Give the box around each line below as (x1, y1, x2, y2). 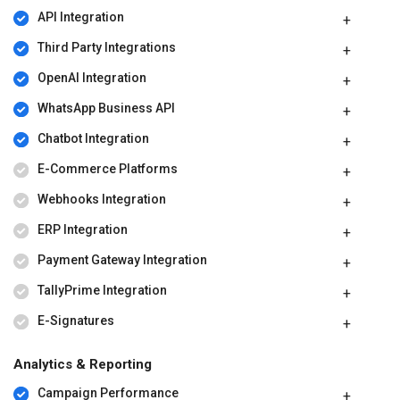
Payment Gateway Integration (37, 253, 207, 268)
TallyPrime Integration (37, 283, 167, 298)
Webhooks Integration (37, 192, 166, 207)
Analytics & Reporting (13, 356, 152, 373)
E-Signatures (37, 313, 114, 329)
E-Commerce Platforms (37, 162, 178, 177)
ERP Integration (37, 222, 128, 237)
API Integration (37, 10, 124, 25)
